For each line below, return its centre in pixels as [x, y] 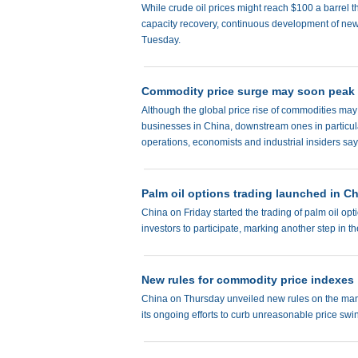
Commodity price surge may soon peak [248, 91]
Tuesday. [161, 40]
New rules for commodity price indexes [248, 280]
